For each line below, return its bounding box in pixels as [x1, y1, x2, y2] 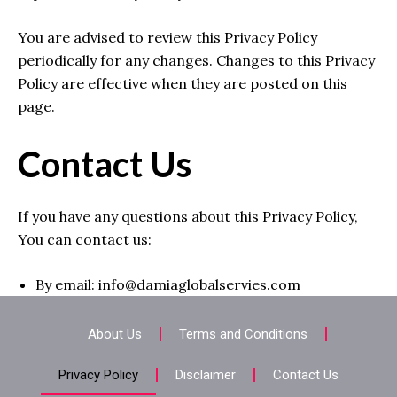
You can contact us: [18, 230, 152, 248]
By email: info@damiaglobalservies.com [35, 276, 300, 294]
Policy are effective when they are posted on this [18, 74, 347, 93]
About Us [88, 326, 142, 343]
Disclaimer [175, 367, 236, 384]
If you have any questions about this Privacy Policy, [18, 206, 358, 225]
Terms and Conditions [179, 326, 307, 343]
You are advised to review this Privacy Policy [18, 28, 317, 47]
